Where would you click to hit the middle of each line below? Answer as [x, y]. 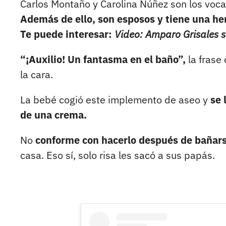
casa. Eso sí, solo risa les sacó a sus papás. [118, 155]
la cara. [37, 75]
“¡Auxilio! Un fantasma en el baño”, [104, 60]
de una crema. [53, 115]
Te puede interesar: [66, 34]
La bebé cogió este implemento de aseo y [114, 100]
